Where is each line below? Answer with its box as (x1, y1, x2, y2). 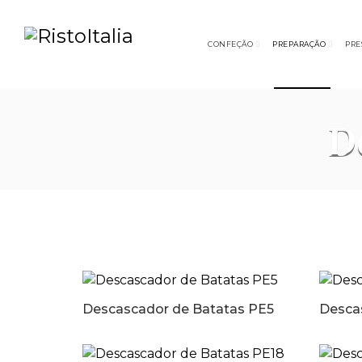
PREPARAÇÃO (272, 40, 326, 48)
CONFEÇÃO (208, 40, 253, 48)
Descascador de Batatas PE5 (82, 301, 274, 317)
